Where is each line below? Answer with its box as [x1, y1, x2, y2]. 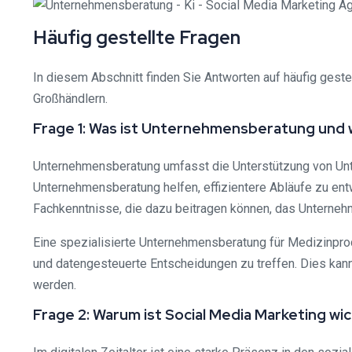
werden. [33, 277, 76, 292]
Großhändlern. [33, 91, 108, 106]
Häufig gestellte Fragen [33, 25, 240, 49]
